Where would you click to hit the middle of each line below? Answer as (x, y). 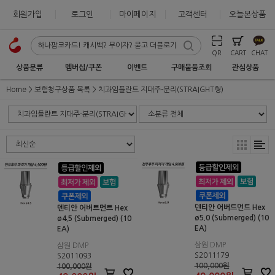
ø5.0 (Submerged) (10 (231, 218)
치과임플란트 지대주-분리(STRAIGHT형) (161, 90)
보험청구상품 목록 (62, 90)
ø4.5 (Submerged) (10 (94, 219)
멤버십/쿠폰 (83, 68)
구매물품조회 (192, 68)
